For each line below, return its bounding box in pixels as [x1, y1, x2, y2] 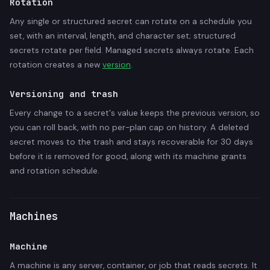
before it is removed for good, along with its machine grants [10, 151, 246, 162]
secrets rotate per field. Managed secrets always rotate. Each [10, 45, 254, 56]
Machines [10, 210, 58, 224]
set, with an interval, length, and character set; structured [10, 31, 236, 42]
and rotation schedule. [10, 166, 99, 177]
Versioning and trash [10, 88, 118, 100]
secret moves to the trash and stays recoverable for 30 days [10, 137, 253, 148]
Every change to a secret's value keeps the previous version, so [10, 108, 260, 119]
